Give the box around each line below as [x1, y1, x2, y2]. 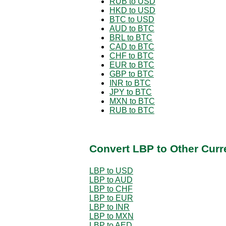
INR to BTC [109, 78, 151, 87]
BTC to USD [109, 15, 154, 24]
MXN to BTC [109, 96, 155, 105]
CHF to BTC [109, 51, 154, 60]
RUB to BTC [109, 105, 154, 115]
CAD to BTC [109, 42, 154, 51]
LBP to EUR [89, 193, 133, 202]
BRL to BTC [109, 33, 152, 42]
